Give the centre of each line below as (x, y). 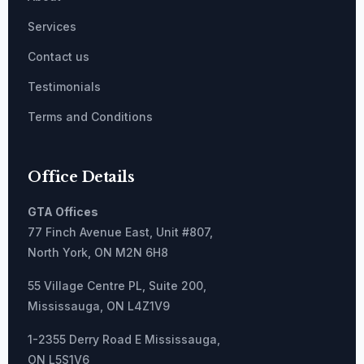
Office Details (81, 178)
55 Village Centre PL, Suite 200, (117, 286)
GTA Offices (63, 212)
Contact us (58, 57)
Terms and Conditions (90, 117)
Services (52, 27)
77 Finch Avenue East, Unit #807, (120, 232)
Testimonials (64, 87)
